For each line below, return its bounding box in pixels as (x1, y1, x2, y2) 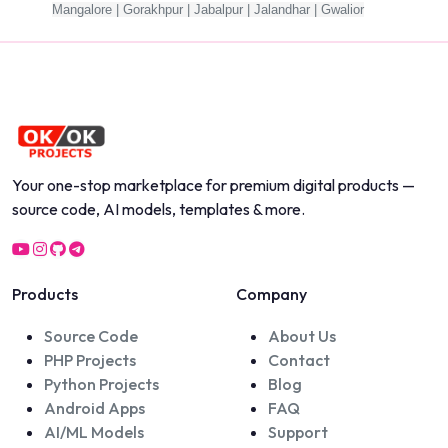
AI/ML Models (44, 421, 144, 442)
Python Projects (44, 373, 159, 394)
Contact (268, 349, 330, 370)
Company (236, 283, 307, 304)
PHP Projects (44, 349, 136, 370)
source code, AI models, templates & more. (12, 198, 305, 219)
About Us (268, 325, 336, 346)
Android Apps (44, 397, 145, 418)
